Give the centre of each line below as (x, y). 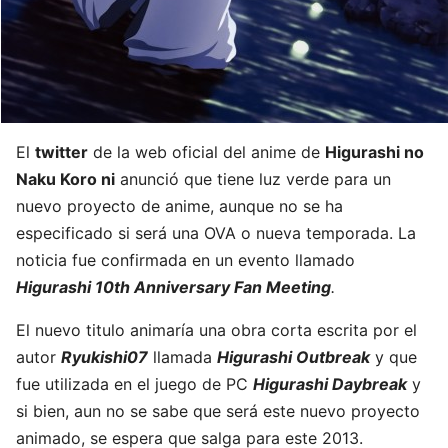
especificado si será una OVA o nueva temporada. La (216, 233)
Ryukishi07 (104, 357)
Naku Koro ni (65, 179)
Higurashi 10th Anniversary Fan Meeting (173, 287)
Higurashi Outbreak (293, 357)
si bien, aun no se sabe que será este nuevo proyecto (218, 411)
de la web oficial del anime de (206, 152)
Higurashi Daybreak (330, 384)
